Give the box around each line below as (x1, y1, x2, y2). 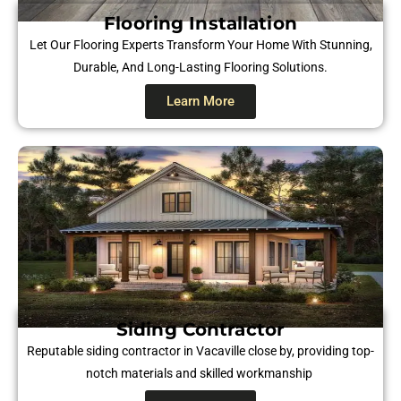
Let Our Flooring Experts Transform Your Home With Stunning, (29, 38, 372, 53)
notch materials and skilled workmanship (86, 366, 315, 381)
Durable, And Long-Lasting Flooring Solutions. (73, 60, 328, 75)
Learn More (166, 93, 235, 110)
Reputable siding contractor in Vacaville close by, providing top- (27, 344, 374, 359)
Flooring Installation (104, 13, 297, 35)
